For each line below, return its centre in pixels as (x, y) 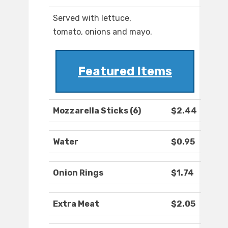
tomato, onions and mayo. (103, 32)
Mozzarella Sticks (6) (97, 111)
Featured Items (125, 72)
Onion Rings (78, 173)
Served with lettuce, (92, 18)
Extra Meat (76, 204)
